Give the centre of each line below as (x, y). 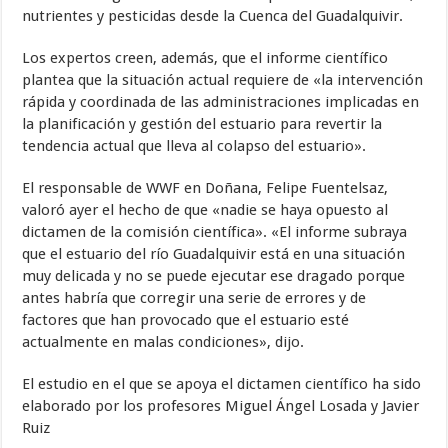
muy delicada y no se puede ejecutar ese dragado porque (214, 276)
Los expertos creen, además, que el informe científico (205, 58)
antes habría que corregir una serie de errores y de (194, 298)
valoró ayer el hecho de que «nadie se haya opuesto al (205, 210)
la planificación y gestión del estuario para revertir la (202, 124)
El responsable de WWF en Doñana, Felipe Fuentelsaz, (205, 188)
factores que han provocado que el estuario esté (186, 320)
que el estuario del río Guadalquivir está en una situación (214, 254)
